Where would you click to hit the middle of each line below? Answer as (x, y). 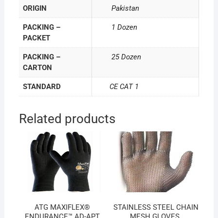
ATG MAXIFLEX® (62, 208)
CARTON (37, 67)
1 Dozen (114, 27)
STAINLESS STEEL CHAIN (156, 208)
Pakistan (115, 8)
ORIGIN (35, 8)
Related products (67, 118)
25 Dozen (116, 57)
